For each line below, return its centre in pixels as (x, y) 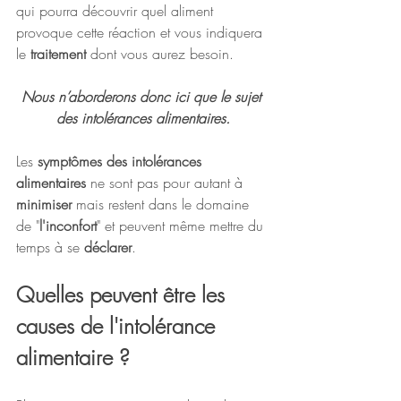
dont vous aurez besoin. (160, 54)
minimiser (46, 205)
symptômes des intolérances (122, 162)
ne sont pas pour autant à (169, 183)
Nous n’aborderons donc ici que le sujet (143, 97)
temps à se (50, 247)
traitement (58, 54)
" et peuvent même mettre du (182, 226)
